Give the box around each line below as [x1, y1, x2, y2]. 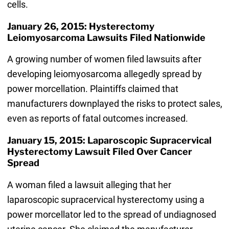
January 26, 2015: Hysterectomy [7, 21, 154, 32]
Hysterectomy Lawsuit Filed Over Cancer [7, 146, 192, 157]
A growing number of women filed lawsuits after [7, 54, 201, 65]
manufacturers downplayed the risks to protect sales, [7, 98, 222, 109]
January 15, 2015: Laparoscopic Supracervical [7, 135, 212, 146]
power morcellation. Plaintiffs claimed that [7, 83, 178, 95]
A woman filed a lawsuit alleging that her [7, 179, 171, 190]
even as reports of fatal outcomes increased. [7, 113, 188, 124]
